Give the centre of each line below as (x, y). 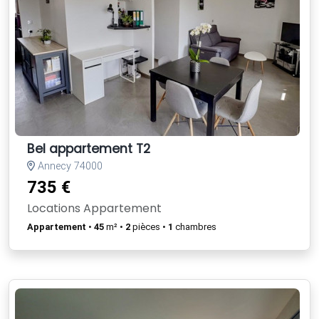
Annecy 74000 (69, 166)
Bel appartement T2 (89, 148)
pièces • (149, 226)
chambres (195, 226)
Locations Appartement (94, 208)
